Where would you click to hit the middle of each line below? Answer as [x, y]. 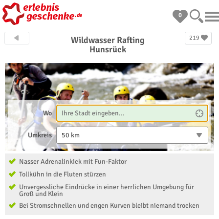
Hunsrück [108, 49]
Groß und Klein [41, 194]
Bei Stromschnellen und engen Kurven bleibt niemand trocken [109, 206]
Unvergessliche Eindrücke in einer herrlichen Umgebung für [107, 187]
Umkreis [40, 135]
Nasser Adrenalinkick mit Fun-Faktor [73, 162]
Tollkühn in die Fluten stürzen [63, 174]
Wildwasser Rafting [108, 40]
